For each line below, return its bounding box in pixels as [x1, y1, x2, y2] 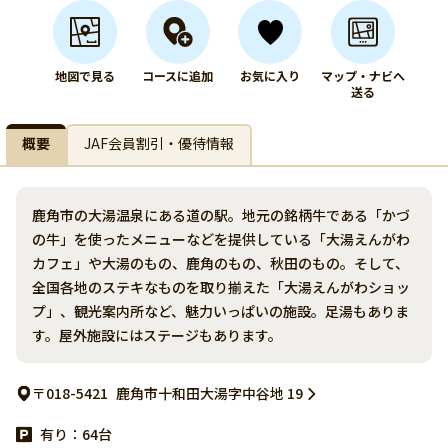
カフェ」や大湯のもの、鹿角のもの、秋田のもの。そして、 [32, 253, 409, 273]
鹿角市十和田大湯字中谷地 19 [116, 383, 303, 403]
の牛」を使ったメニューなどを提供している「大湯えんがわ [32, 229, 410, 249]
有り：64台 [40, 424, 112, 444]
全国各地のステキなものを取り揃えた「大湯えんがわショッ [32, 277, 410, 297]
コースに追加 [142, 67, 214, 84]
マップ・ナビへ [320, 67, 405, 84]
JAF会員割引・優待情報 [84, 133, 234, 153]
